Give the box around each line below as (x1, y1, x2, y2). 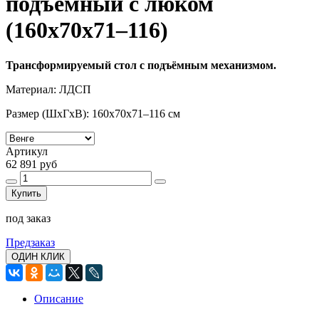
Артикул (6, 145, 48, 157)
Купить (11, 187, 41, 199)
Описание (34, 292, 83, 305)
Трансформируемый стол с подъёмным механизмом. (6, 58, 276, 71)
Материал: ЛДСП (6, 83, 91, 95)
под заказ (6, 211, 51, 224)
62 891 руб (6, 157, 57, 170)
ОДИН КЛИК (11, 251, 65, 262)
